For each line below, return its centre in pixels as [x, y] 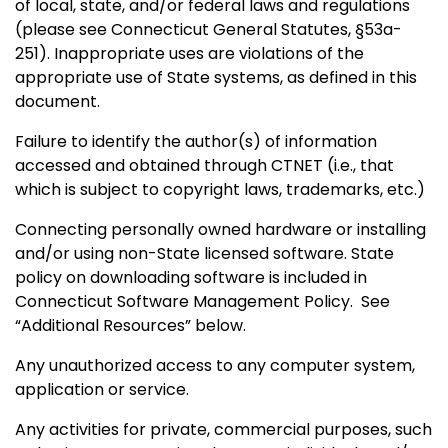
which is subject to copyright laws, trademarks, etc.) [220, 189]
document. [57, 101]
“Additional [59, 325]
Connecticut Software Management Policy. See [202, 301]
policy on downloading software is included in [191, 277]
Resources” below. [174, 325]
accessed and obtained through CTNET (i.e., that [204, 165]
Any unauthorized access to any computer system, [215, 365]
